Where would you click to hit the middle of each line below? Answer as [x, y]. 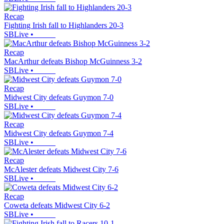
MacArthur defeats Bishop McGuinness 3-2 [73, 61]
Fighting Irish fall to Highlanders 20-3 [64, 25]
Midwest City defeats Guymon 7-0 [59, 97]
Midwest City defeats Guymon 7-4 [59, 133]
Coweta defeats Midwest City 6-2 [57, 205]
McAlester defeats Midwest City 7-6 [61, 169]
